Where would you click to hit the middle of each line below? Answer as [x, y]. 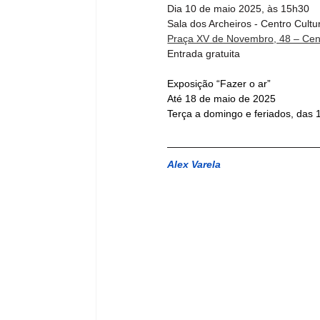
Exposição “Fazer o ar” [219, 83]
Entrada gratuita [204, 53]
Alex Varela [194, 164]
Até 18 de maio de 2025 [222, 98]
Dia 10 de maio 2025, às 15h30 [239, 8]
